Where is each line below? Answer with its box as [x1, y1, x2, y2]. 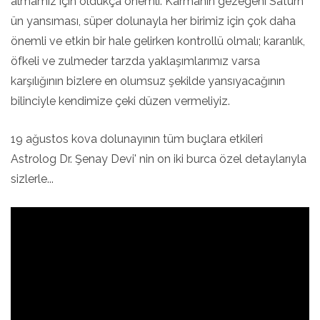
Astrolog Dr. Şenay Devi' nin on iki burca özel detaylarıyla [11, 152, 306, 166]
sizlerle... [11, 172, 54, 186]
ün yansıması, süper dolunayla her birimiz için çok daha [11, 14, 296, 28]
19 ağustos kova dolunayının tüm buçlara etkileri [11, 132, 263, 146]
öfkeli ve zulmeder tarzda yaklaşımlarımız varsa [11, 54, 260, 68]
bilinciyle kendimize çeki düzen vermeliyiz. [11, 94, 233, 108]
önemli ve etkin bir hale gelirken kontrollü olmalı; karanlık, [11, 34, 305, 48]
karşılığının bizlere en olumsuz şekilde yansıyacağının [11, 74, 285, 88]
